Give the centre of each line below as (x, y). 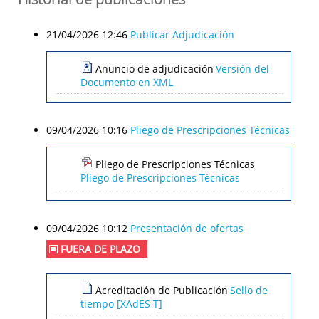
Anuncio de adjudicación (154, 68)
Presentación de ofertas (187, 229)
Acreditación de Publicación (161, 291)
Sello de (249, 291)
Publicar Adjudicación (182, 34)
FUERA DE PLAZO (100, 249)
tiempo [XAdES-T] (121, 303)
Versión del (242, 68)
